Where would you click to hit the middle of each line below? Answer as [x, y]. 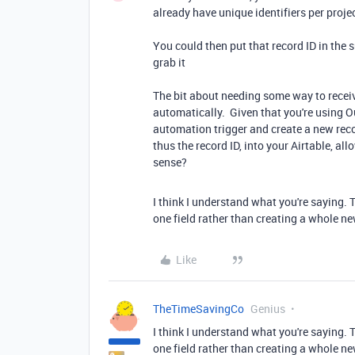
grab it [169, 62]
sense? [170, 162]
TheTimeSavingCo [198, 308]
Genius [268, 308]
